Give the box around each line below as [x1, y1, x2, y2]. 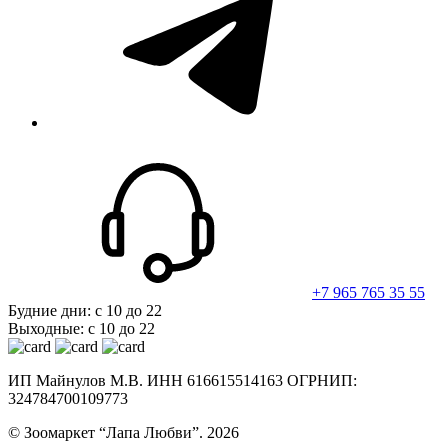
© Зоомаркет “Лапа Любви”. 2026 [8, 423, 239, 441]
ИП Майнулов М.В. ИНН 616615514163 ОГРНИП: [8, 371, 357, 389]
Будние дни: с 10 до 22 [8, 301, 162, 319]
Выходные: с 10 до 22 [8, 319, 155, 337]
